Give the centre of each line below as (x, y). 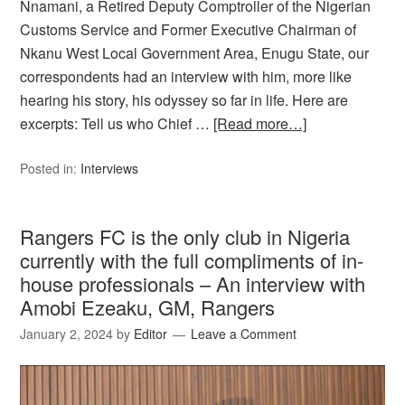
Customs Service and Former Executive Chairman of (188, 30)
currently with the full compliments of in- (192, 260)
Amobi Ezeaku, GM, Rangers (148, 307)
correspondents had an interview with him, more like (186, 77)
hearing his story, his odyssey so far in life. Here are (184, 100)
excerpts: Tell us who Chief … (117, 124)
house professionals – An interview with (193, 284)
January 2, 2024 (67, 334)
